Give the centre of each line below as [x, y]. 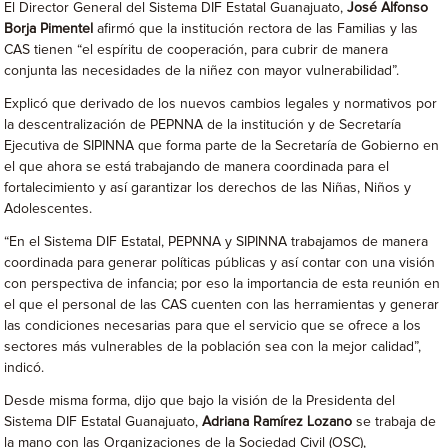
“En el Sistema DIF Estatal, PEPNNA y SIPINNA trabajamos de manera [216, 242]
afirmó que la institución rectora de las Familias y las [258, 29]
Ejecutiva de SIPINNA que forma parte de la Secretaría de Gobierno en [222, 146]
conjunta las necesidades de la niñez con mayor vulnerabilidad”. [202, 71]
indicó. [24, 368]
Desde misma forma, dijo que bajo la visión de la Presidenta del [200, 401]
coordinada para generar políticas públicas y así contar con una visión [220, 263]
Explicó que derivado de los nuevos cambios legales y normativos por [221, 104]
